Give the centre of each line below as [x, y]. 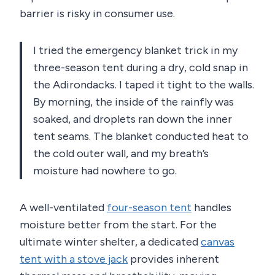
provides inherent [173, 259]
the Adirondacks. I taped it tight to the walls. [144, 85]
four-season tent [149, 208]
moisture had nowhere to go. [105, 171]
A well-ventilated [63, 208]
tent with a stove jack [74, 259]
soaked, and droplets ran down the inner [133, 119]
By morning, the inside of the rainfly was [134, 102]
